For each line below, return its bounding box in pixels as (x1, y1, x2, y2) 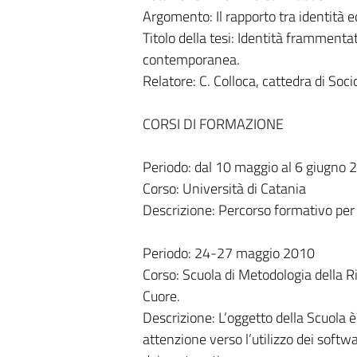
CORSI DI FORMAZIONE (142, 113, 284, 135)
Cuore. (142, 285, 180, 307)
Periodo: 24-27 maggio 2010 (142, 242, 315, 264)
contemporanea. (142, 49, 240, 70)
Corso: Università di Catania (142, 178, 306, 199)
